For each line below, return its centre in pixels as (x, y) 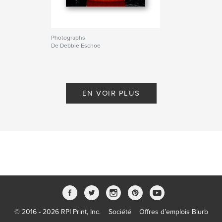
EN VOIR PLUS (111, 93)
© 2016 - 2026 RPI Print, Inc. (57, 212)
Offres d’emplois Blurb (173, 212)
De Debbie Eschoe (76, 45)
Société (120, 212)
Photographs (68, 37)
